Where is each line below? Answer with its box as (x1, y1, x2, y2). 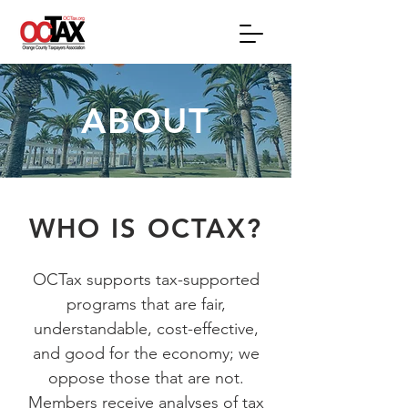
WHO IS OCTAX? (28, 212, 263, 244)
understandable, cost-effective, (33, 319, 259, 339)
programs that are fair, (66, 294, 226, 314)
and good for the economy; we (32, 343, 260, 363)
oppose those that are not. (47, 368, 244, 388)
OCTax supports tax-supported (32, 270, 260, 290)
